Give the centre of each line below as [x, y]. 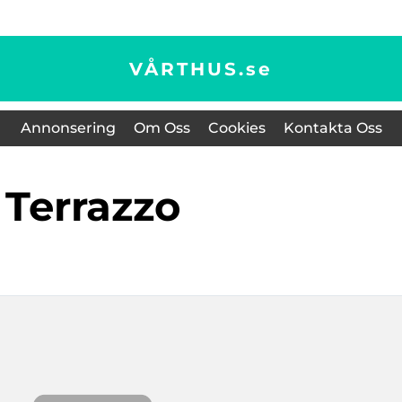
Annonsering [68, 128]
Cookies [236, 128]
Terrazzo [104, 206]
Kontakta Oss [332, 128]
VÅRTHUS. [188, 69]
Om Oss [162, 128]
